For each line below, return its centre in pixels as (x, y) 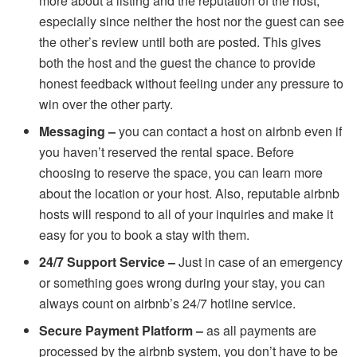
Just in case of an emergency (259, 261)
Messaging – (78, 131)
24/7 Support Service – (108, 261)
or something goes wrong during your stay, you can (182, 282)
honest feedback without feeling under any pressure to (192, 83)
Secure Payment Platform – (122, 330)
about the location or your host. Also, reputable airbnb (190, 193)
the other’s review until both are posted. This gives (180, 41)
